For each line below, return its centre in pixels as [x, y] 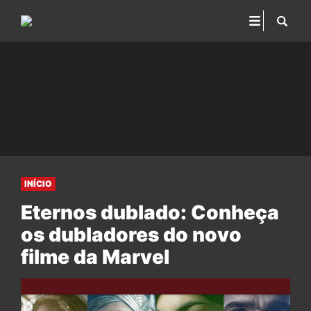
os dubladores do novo [131, 235]
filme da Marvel [95, 257]
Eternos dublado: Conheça [150, 212]
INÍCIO [38, 184]
